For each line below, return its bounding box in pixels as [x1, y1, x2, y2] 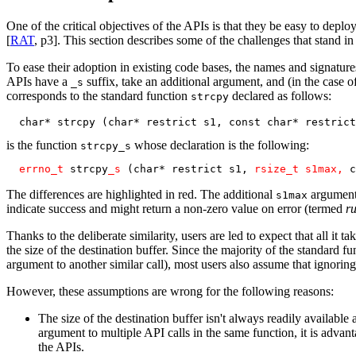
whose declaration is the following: [131, 137, 309, 152]
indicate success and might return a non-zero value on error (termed [6, 201, 346, 215]
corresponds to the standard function [6, 88, 191, 103]
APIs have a [6, 74, 71, 88]
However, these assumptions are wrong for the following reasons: [6, 284, 334, 298]
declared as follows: [229, 88, 331, 103]
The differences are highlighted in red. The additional [6, 187, 276, 201]
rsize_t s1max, [254, 162, 350, 175]
